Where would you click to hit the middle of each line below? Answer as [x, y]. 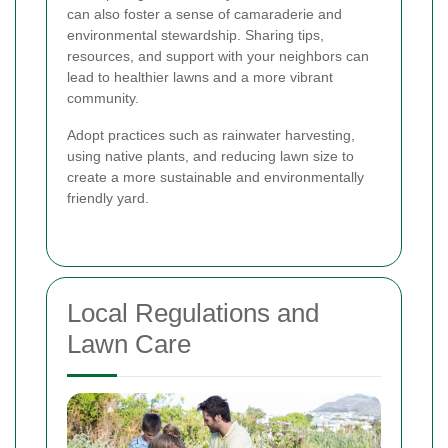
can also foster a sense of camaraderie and [204, 13]
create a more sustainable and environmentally [215, 176]
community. [103, 97]
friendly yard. [108, 197]
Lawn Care [129, 343]
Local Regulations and [193, 312]
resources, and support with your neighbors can [218, 55]
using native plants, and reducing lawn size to [210, 155]
